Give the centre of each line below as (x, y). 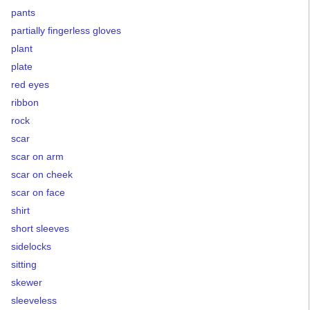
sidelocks (31, 246)
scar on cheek (42, 174)
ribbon (25, 102)
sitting (24, 264)
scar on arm (37, 156)
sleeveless (34, 300)
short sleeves (40, 228)
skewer (27, 282)
